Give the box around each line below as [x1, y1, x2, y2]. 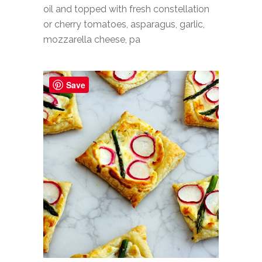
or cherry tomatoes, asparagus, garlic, [43, 18, 205, 30]
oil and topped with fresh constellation [43, 3, 209, 15]
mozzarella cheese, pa [43, 33, 140, 45]
